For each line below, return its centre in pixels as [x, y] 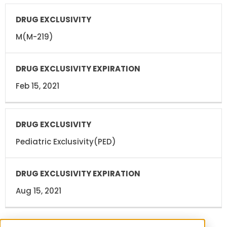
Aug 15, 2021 [39, 191]
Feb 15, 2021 [37, 86]
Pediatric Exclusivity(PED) [66, 141]
